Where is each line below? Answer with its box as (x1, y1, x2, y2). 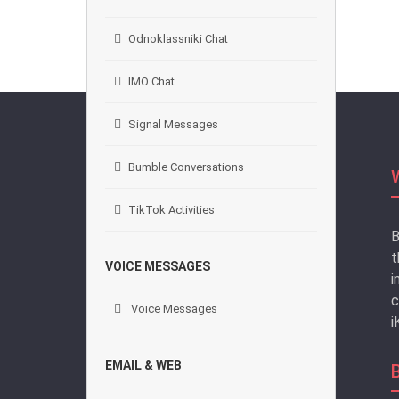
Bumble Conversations (128, 160, 244, 174)
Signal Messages (128, 118, 218, 131)
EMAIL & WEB (105, 358, 182, 372)
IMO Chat (128, 75, 175, 88)
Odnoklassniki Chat (128, 32, 228, 45)
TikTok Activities (128, 203, 215, 216)
